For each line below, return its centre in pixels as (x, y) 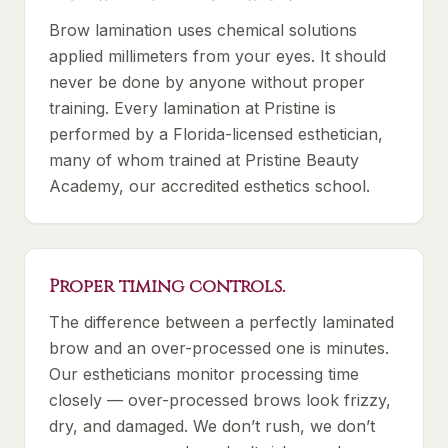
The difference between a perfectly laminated (221, 322)
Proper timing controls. (167, 286)
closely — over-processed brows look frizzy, (220, 400)
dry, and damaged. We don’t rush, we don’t (212, 426)
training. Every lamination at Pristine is (192, 108)
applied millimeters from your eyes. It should (217, 56)
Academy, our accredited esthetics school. (209, 186)
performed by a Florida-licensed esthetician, (216, 134)
